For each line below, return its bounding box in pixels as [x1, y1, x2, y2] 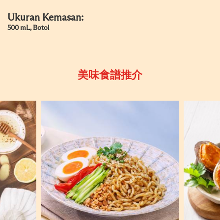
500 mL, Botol [7, 25, 50, 31]
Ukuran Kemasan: [7, 13, 83, 23]
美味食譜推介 [78, 70, 142, 81]
